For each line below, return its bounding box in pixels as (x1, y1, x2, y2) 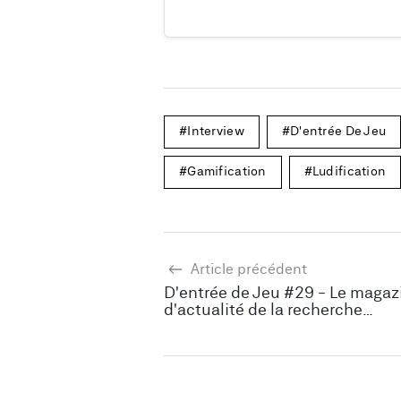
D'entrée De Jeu (290, 125, 387, 138)
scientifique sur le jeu (164, 320, 324, 336)
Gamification (187, 166, 267, 178)
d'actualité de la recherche (164, 303, 363, 319)
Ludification (311, 166, 387, 178)
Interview (187, 125, 244, 138)
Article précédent (187, 262, 307, 277)
